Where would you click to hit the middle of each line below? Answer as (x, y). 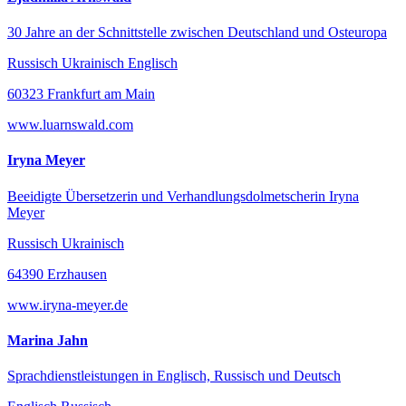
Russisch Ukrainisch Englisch (92, 63)
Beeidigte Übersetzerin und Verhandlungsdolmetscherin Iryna (183, 196)
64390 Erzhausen (57, 274)
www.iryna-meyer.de (68, 304)
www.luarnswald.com (70, 125)
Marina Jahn (48, 340)
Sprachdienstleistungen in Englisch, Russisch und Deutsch (174, 376)
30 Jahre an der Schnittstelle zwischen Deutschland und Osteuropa (197, 32)
